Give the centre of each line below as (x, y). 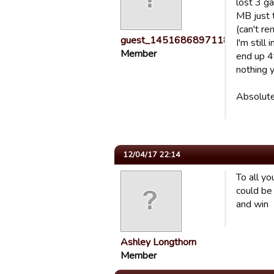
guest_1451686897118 (175, 40)
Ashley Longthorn (158, 242)
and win (252, 204)
